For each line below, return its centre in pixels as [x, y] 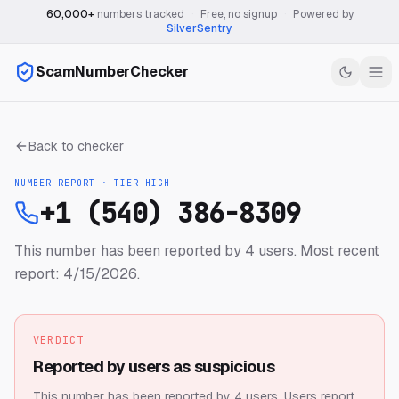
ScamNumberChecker [112, 72]
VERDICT [59, 340]
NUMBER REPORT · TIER [80, 183]
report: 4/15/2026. [77, 274]
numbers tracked [139, 14]
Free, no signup [238, 14]
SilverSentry [199, 28]
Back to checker [76, 146]
